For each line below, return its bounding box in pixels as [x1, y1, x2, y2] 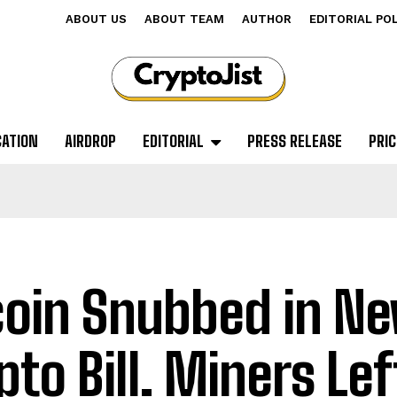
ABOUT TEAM [144, 12, 224, 26]
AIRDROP [64, 131, 116, 152]
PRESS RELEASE [246, 131, 342, 152]
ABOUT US [66, 12, 127, 26]
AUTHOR [242, 12, 292, 26]
